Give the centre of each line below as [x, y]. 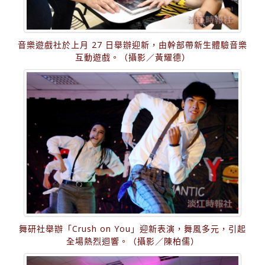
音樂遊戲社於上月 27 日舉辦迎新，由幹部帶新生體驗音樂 [132, 45]
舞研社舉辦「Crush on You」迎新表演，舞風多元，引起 [132, 229]
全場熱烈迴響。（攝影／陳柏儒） [132, 241]
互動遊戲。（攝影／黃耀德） [132, 57]
